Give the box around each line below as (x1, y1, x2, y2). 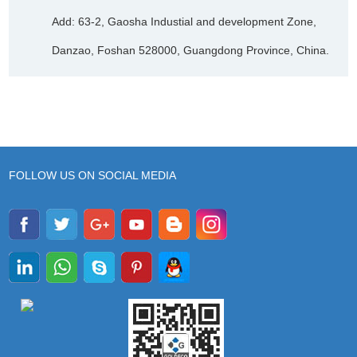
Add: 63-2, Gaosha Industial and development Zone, (52, 14, 317, 28)
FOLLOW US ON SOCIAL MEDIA (9, 168, 177, 182)
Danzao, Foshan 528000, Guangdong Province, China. (52, 43, 330, 57)
